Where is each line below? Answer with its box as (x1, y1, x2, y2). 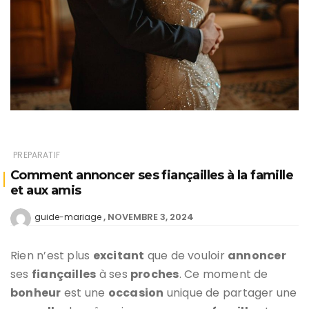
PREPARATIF (13, 148, 60, 161)
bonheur (10, 284, 61, 301)
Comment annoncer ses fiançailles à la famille (10, 167, 293, 183)
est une (61, 284, 108, 301)
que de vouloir (144, 247, 228, 263)
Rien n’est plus (10, 247, 93, 263)
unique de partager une (163, 284, 297, 301)
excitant (92, 247, 145, 263)
